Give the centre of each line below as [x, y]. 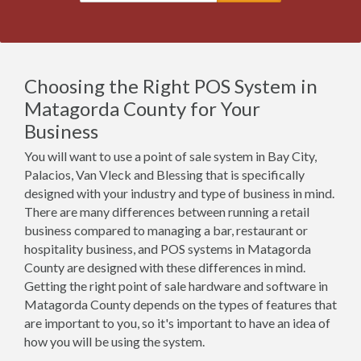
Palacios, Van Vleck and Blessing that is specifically [164, 174]
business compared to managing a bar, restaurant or [166, 230]
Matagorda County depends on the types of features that [180, 304]
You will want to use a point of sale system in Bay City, [170, 156]
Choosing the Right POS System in [171, 86]
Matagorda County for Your [142, 108]
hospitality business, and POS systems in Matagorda [168, 249]
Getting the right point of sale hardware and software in [176, 286]
